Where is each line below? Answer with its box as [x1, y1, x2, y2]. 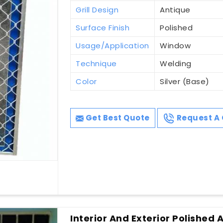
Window [160, 40, 191, 51]
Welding [160, 58, 192, 69]
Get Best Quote [84, 112, 150, 123]
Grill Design [76, 4, 119, 15]
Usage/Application [76, 40, 149, 51]
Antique [160, 4, 191, 15]
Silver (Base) [160, 76, 210, 87]
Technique [76, 58, 117, 69]
